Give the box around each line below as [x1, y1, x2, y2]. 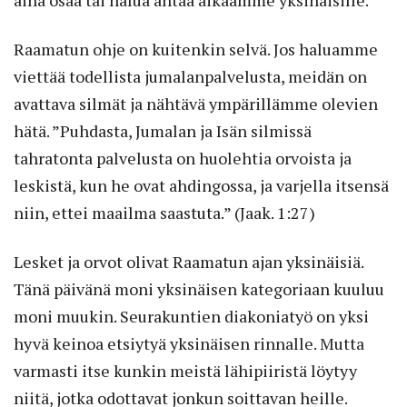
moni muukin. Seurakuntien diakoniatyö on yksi [14, 305, 369, 328]
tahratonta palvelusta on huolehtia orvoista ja [14, 147, 352, 170]
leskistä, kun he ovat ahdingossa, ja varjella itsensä [14, 174, 389, 197]
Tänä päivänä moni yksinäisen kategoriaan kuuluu [14, 278, 384, 301]
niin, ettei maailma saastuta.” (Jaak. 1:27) [14, 202, 315, 224]
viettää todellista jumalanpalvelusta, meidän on [14, 65, 367, 88]
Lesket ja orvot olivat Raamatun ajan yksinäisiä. [14, 251, 363, 273]
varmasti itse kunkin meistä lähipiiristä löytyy [14, 360, 357, 382]
